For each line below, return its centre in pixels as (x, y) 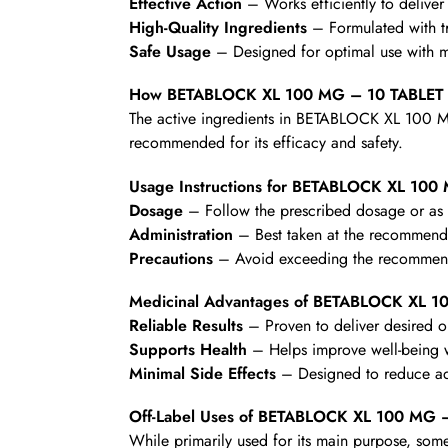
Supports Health (187, 349)
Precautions (170, 258)
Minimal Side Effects (202, 373)
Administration (180, 234)
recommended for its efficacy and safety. (265, 143)
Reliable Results (185, 325)
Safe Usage (169, 51)
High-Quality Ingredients (217, 27)
